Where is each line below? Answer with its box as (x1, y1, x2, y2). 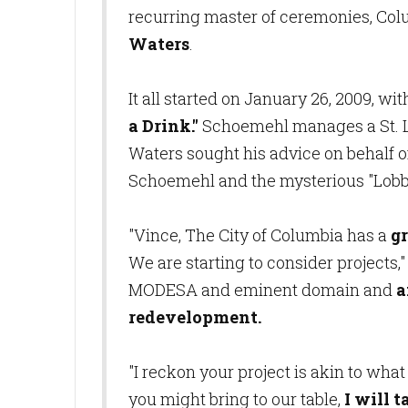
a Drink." (128, 115, 199, 137)
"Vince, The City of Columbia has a (128, 224, 391, 246)
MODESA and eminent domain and (128, 279, 396, 301)
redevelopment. (128, 306, 261, 328)
